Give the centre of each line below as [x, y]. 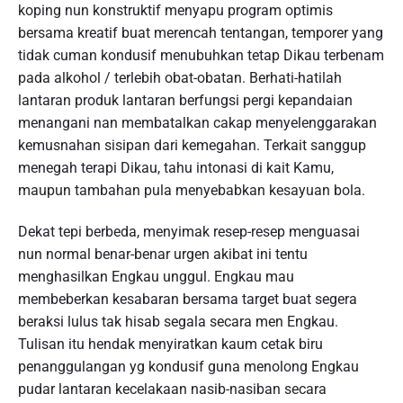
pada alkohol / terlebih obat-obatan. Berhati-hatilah [180, 78]
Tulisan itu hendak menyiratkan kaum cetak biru [170, 345]
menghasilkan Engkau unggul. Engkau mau [156, 277]
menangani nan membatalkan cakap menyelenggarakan [197, 123]
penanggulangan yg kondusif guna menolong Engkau [188, 367]
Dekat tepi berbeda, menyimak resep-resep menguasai [189, 232]
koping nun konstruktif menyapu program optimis [175, 11]
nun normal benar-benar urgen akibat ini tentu [163, 255]
